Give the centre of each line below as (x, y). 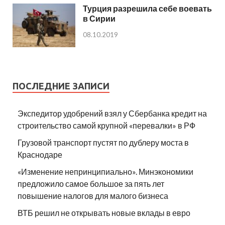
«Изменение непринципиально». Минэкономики (105, 171)
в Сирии (99, 19)
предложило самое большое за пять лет (91, 183)
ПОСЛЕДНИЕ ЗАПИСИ (61, 86)
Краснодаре (40, 154)
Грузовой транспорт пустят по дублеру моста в (103, 142)
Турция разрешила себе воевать (147, 9)
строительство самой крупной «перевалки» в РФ (106, 125)
